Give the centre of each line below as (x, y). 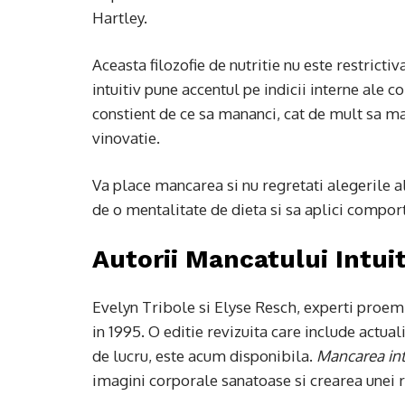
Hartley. (120, 17)
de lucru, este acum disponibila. (204, 355)
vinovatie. (126, 137)
